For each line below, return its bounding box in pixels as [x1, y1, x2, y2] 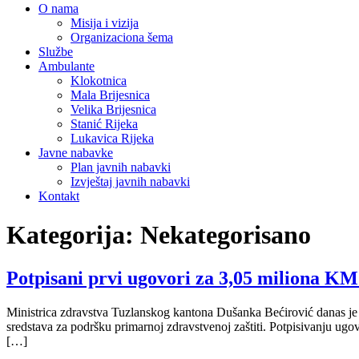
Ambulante [38, 59, 95, 73]
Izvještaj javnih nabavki [71, 175, 190, 188]
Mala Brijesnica [71, 88, 150, 102]
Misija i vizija [71, 16, 139, 30]
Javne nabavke [38, 146, 113, 159]
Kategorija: [6, 220, 140, 250]
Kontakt [38, 189, 79, 203]
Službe [38, 45, 73, 58]
